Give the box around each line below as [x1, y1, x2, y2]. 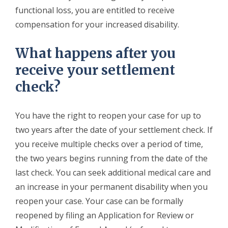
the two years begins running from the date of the [15, 152, 208, 164]
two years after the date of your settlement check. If [15, 124, 213, 135]
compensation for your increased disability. [15, 18, 179, 30]
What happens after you [15, 44, 176, 62]
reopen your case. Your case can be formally [15, 195, 183, 207]
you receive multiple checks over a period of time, [15, 138, 203, 150]
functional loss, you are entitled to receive [15, 4, 175, 16]
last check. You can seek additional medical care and [15, 166, 211, 178]
